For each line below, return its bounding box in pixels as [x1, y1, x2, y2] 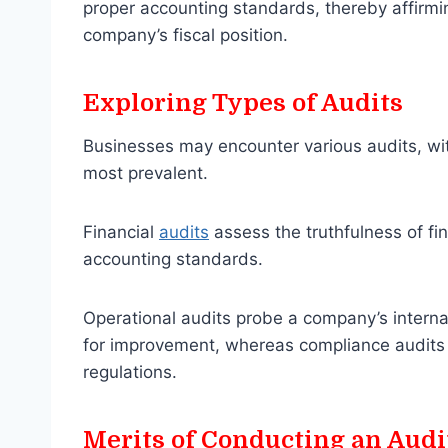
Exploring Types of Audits [83, 89, 403, 118]
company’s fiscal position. [83, 25, 288, 46]
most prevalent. [83, 163, 213, 184]
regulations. [83, 362, 177, 383]
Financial [83, 222, 159, 243]
